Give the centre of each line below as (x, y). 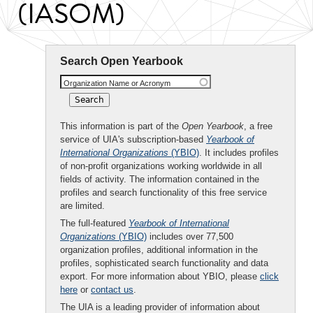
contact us (112, 290)
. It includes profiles (239, 153)
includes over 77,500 (190, 236)
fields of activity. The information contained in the (160, 179)
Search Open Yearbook (122, 61)
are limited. (82, 206)
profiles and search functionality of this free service (163, 192)
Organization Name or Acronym (117, 83)
